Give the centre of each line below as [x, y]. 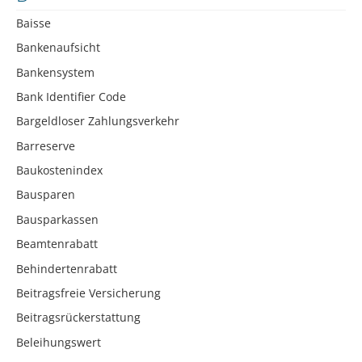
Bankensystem [55, 72]
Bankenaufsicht [58, 48]
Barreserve [46, 145]
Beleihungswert [59, 342]
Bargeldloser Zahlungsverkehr [98, 121]
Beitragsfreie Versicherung [88, 293]
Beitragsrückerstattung [78, 318]
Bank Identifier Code [71, 96]
